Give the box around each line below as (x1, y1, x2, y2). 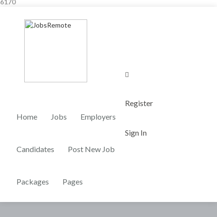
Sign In (124, 127, 147, 137)
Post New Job (68, 144, 115, 154)
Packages (16, 177, 49, 186)
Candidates (16, 144, 54, 154)
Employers (80, 112, 116, 121)
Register (124, 98, 153, 108)
